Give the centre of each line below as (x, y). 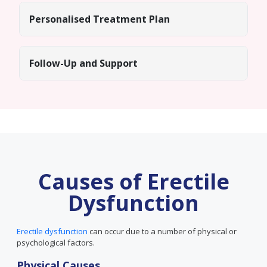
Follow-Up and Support (83, 63)
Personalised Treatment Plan (100, 19)
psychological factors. (56, 243)
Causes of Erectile (133, 181)
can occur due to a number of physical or (162, 231)
